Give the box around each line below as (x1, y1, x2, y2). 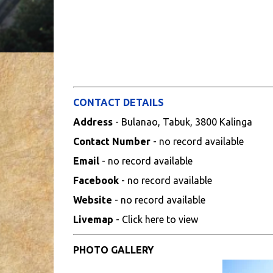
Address (73, 116, 115, 127)
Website (73, 194, 112, 205)
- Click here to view (113, 214, 198, 225)
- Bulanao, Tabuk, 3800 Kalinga (115, 116, 252, 127)
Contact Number (73, 136, 151, 147)
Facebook (73, 175, 119, 186)
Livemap (73, 214, 113, 225)
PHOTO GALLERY (73, 244, 154, 255)
